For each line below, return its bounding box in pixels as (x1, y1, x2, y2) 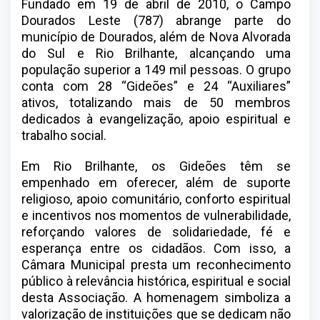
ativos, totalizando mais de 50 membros (21, 95, 291, 111)
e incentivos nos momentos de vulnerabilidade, (21, 208, 291, 224)
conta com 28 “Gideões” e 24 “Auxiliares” (21, 79, 291, 94)
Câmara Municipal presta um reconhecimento (21, 257, 291, 273)
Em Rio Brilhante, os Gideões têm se (21, 159, 291, 174)
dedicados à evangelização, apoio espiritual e (21, 111, 291, 127)
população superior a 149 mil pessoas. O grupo (21, 62, 291, 78)
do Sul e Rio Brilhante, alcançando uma (21, 46, 291, 61)
